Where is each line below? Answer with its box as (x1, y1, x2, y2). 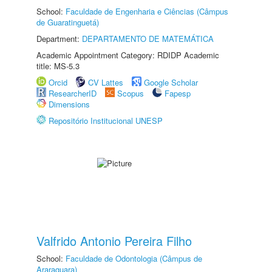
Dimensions (49, 98, 90, 110)
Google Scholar (144, 76, 198, 88)
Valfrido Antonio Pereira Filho (36, 232, 192, 250)
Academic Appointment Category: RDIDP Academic (36, 49, 219, 61)
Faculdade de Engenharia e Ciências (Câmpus (66, 5, 228, 17)
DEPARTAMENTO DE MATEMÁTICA (82, 33, 214, 44)
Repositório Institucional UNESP (49, 115, 163, 126)
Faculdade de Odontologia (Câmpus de (66, 253, 202, 264)
